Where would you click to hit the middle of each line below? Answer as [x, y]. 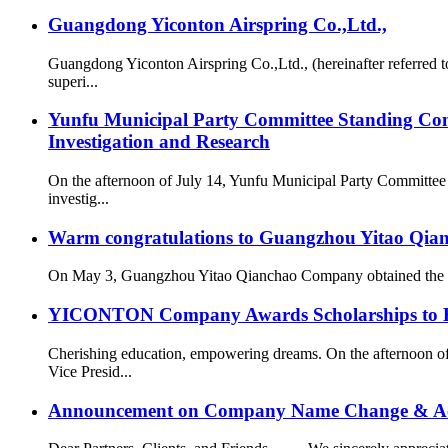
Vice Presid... [90, 371]
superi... [73, 81]
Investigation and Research [159, 142]
